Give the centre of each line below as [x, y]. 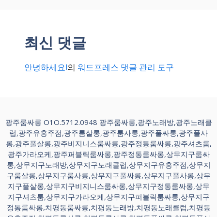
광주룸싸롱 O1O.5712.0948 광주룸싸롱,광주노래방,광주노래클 [108, 122]
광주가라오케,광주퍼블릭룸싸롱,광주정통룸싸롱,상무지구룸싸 [108, 154]
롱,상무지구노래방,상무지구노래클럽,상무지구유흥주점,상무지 [108, 165]
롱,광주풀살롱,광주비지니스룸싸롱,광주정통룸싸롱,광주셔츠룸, [108, 143]
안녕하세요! [46, 67]
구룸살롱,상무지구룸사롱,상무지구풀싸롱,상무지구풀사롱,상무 [108, 175]
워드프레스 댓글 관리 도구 [126, 67]
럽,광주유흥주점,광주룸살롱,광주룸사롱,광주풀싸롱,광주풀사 [108, 133]
